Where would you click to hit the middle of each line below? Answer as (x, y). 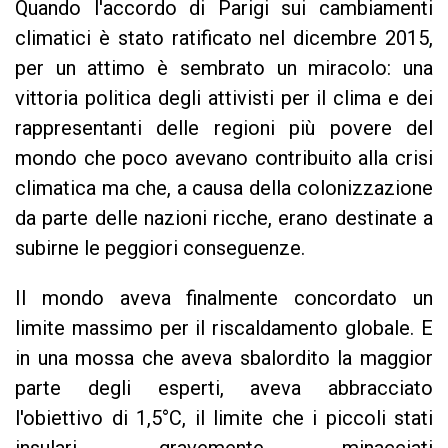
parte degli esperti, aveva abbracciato (224, 388)
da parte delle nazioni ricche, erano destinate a (224, 218)
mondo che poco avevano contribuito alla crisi (224, 158)
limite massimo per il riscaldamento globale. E (224, 328)
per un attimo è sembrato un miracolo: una (224, 68)
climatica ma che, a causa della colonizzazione (224, 188)
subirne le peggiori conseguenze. (160, 248)
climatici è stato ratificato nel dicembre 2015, (224, 38)
